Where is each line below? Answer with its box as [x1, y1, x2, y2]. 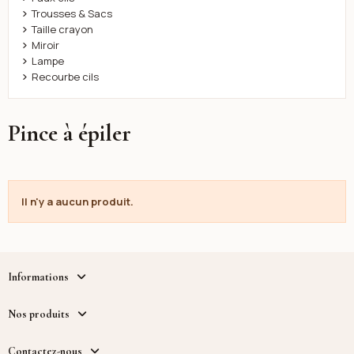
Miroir [32, 38, 60, 53]
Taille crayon [32, 22, 94, 37]
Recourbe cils [32, 70, 100, 85]
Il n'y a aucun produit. [21, 194, 134, 209]
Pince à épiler [7, 119, 131, 148]
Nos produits [7, 307, 70, 322]
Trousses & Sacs [32, 6, 113, 21]
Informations [7, 270, 69, 284]
